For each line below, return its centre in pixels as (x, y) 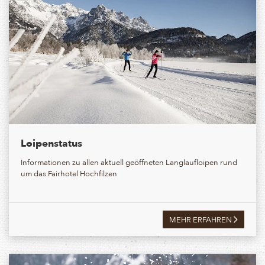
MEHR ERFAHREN (201, 219)
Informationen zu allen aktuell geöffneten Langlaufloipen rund (129, 161)
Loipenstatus (51, 143)
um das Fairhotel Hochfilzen (69, 173)
